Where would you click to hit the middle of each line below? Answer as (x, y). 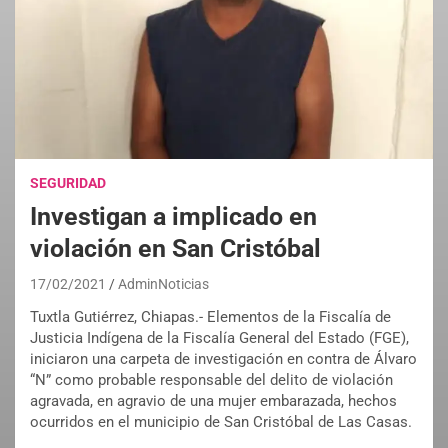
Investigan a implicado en (173, 217)
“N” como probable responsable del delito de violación (211, 380)
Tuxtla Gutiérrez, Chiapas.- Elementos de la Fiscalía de (210, 317)
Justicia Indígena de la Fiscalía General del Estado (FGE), (219, 338)
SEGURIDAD (68, 183)
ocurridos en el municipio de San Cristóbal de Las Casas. (221, 422)
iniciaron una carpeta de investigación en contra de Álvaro (223, 359)
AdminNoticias (163, 284)
